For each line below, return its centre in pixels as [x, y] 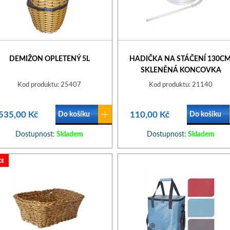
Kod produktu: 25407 [49, 85]
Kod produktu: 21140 [181, 85]
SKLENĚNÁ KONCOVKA [181, 70]
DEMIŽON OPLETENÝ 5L [49, 59]
